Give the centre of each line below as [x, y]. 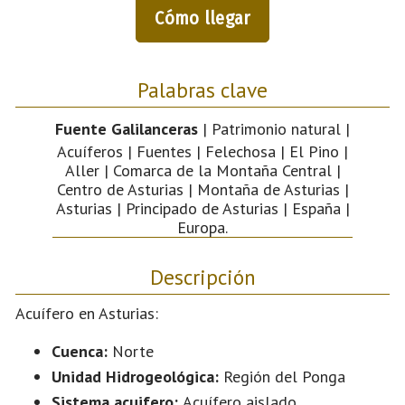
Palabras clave [202, 89]
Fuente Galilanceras [127, 128]
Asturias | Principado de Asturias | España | [202, 208]
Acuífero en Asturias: [87, 313]
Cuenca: [82, 351]
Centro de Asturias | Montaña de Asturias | [202, 189]
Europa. [202, 227]
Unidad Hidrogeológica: [137, 376]
